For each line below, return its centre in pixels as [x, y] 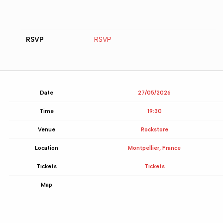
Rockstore [154, 130]
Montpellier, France [155, 148]
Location [46, 148]
